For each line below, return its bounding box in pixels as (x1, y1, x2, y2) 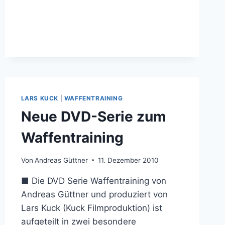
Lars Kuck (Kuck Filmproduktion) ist (21, 202, 162, 213)
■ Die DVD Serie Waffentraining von (21, 175, 166, 186)
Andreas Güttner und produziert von (21, 189, 168, 199)
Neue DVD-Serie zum (21, 108, 166, 125)
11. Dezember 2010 (97, 156, 159, 164)
